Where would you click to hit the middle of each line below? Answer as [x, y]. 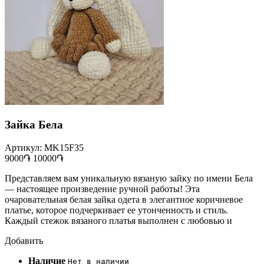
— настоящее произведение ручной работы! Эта [102, 189]
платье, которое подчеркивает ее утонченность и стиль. [116, 210]
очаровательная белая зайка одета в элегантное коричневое [124, 199]
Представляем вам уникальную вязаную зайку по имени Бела [129, 178]
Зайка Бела [34, 125]
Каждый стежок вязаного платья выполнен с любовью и [118, 220]
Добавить [24, 240]
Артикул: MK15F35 [44, 147]
